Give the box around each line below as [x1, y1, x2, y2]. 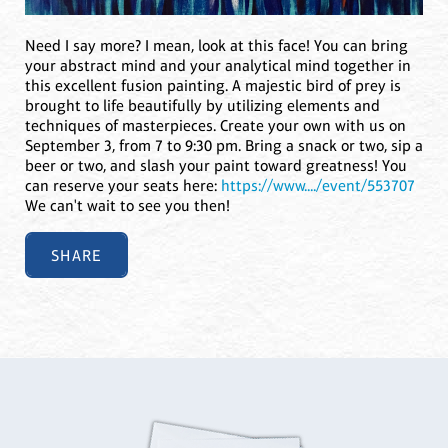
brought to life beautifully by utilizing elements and [25, 96, 380, 116]
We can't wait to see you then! [25, 196, 230, 216]
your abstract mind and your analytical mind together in [25, 56, 411, 76]
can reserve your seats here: [25, 176, 221, 196]
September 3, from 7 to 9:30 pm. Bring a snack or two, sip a [25, 136, 423, 156]
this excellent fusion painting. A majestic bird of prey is [25, 76, 401, 96]
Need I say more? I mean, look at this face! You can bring [25, 36, 408, 56]
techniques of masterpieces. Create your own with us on [25, 116, 406, 136]
